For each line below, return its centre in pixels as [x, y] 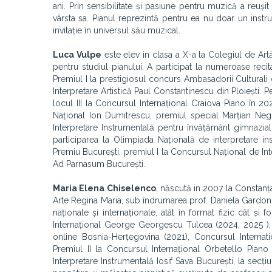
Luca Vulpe [77, 55]
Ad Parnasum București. [99, 164]
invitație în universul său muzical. [117, 30]
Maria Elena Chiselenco [104, 188]
